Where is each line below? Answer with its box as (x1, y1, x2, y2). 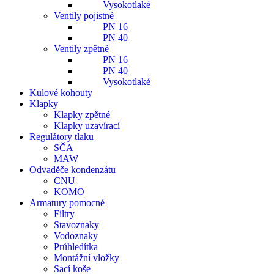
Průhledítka (54, 242, 98, 252)
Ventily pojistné (54, 10, 114, 21)
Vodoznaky (54, 231, 98, 241)
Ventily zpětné (54, 43, 109, 54)
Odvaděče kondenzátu (29, 165, 116, 175)
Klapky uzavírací (54, 120, 120, 131)
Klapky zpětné (54, 109, 110, 120)
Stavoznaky (54, 220, 99, 230)
